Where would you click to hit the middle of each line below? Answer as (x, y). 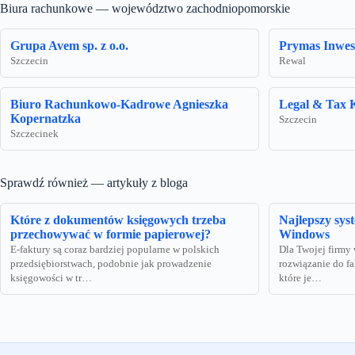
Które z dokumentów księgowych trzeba (118, 220)
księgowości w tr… (51, 279)
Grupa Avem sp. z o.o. (69, 46)
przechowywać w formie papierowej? (111, 235)
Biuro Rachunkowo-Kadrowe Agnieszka (119, 105)
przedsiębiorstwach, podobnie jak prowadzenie (111, 264)
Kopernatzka (46, 119)
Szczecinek (34, 134)
